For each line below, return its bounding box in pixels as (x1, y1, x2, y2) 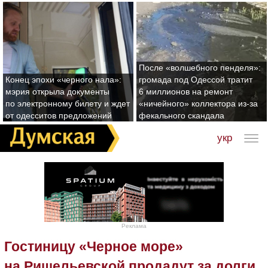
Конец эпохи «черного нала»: (5, 75, 121, 84)
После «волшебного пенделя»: (139, 63, 261, 72)
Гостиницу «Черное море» (4, 238, 183, 254)
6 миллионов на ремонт (139, 87, 233, 96)
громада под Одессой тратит (139, 75, 252, 84)
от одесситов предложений (5, 111, 112, 120)
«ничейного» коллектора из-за (139, 99, 258, 108)
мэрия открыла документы (5, 87, 109, 96)
